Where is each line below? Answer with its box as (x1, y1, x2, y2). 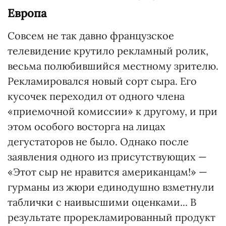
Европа (8, 6, 46, 20)
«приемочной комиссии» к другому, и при (8, 105, 217, 118)
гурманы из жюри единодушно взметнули (8, 181, 214, 193)
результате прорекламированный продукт (8, 211, 215, 223)
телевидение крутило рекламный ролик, (8, 44, 208, 57)
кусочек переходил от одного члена (8, 90, 185, 102)
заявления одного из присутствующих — (8, 150, 207, 163)
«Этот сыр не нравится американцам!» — (8, 165, 207, 178)
